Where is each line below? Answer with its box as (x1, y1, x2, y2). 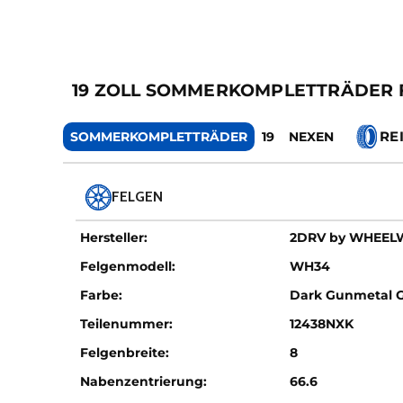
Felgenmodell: (80, 258, 175, 274)
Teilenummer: (80, 316, 173, 332)
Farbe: (80, 287, 122, 303)
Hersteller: (80, 229, 148, 246)
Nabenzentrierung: (80, 373, 207, 390)
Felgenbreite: (80, 345, 169, 361)
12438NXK (290, 316, 354, 332)
